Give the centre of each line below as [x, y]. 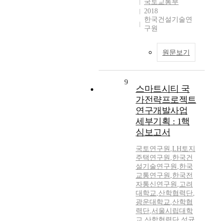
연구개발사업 [162, 111]
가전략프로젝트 [166, 100]
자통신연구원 [156, 184]
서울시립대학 [172, 211]
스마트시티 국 [163, 89]
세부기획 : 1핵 [163, 122]
